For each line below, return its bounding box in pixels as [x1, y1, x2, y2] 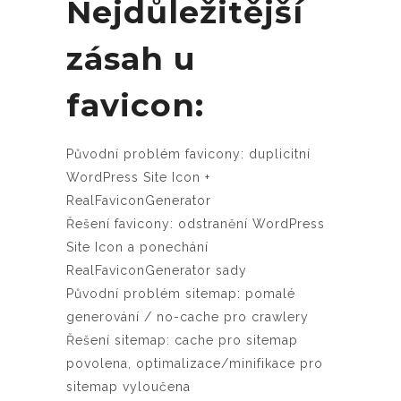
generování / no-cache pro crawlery [66, 309, 309, 324]
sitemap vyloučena [66, 379, 191, 394]
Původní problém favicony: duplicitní [66, 146, 311, 161]
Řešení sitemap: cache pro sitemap [66, 332, 298, 347]
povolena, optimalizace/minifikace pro [66, 355, 323, 371]
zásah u [66, 38, 196, 78]
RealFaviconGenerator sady [66, 262, 247, 277]
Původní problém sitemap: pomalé [66, 286, 295, 301]
